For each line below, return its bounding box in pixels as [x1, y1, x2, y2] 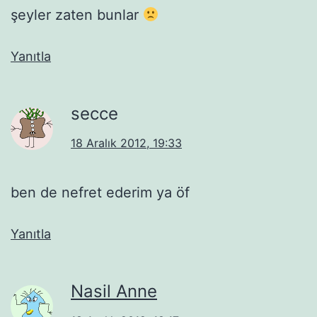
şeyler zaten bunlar [11, 6, 143, 23]
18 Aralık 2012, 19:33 [71, 135, 182, 150]
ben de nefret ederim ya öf [11, 183, 190, 201]
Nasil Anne [71, 280, 157, 301]
